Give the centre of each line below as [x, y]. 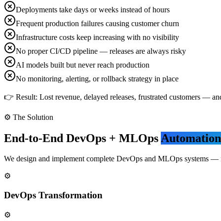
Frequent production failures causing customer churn [97, 23]
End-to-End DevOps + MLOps [81, 138]
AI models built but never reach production [83, 65]
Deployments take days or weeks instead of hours [93, 9]
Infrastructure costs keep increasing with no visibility [97, 37]
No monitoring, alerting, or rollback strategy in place [97, 78]
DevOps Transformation [53, 195]
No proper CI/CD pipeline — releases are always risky [101, 51]
